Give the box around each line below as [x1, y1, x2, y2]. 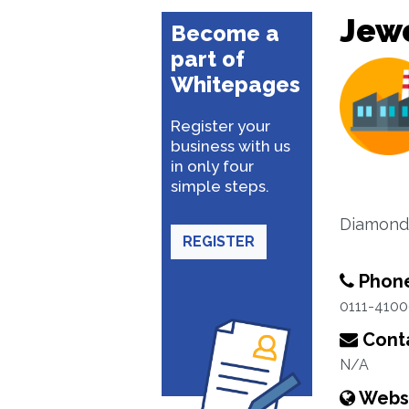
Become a [171, 20, 279, 47]
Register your [171, 117, 270, 135]
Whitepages [171, 71, 300, 98]
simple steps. [171, 177, 269, 195]
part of [171, 46, 245, 72]
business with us [171, 137, 290, 155]
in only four [171, 157, 254, 175]
